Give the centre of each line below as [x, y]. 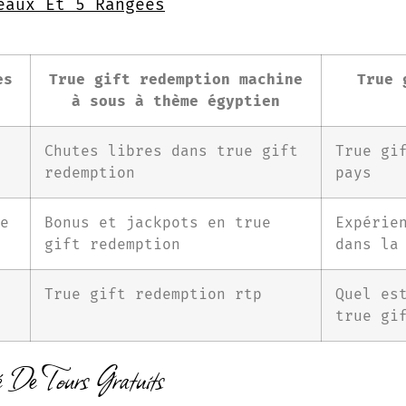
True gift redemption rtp [153, 295]
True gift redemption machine [176, 80]
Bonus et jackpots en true [158, 223]
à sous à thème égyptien [176, 101]
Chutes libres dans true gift [171, 151]
